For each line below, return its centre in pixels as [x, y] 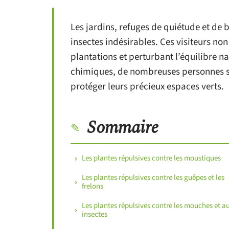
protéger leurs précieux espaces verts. [147, 87]
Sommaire [123, 128]
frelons [93, 186]
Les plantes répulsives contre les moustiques [151, 158]
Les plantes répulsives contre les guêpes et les [153, 178]
